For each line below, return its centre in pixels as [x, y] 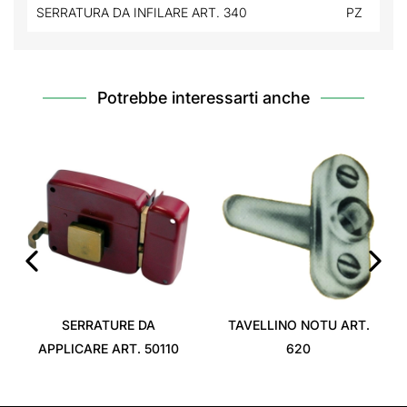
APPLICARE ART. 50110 [109, 348]
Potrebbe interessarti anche [203, 98]
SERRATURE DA [109, 325]
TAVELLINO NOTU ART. [298, 325]
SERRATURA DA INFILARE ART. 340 [142, 12]
